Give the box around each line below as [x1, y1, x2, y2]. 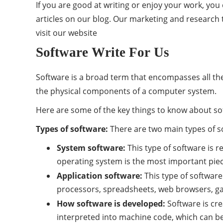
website [68, 27, 97, 38]
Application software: [57, 170, 142, 181]
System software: [57, 142, 125, 153]
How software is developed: [57, 198, 165, 209]
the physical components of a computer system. [36, 86, 217, 97]
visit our [36, 27, 68, 38]
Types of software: [36, 123, 108, 134]
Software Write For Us [36, 45, 169, 60]
